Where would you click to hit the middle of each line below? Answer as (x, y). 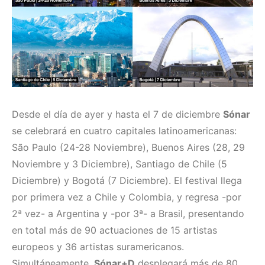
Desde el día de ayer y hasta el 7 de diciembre (117, 114)
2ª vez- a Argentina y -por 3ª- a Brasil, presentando (128, 214)
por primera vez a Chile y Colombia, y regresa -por (127, 197)
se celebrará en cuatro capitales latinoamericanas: (124, 131)
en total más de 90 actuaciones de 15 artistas (114, 230)
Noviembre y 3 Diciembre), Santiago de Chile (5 (119, 164)
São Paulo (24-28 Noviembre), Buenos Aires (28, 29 (128, 148)
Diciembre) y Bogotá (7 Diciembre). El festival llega (127, 181)
